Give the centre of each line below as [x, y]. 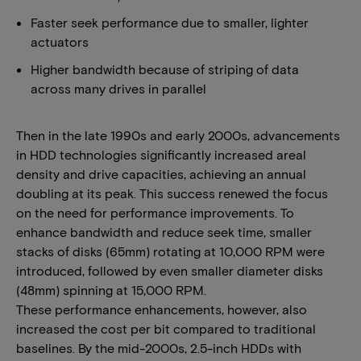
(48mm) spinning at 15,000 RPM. [111, 290]
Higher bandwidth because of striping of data [165, 69]
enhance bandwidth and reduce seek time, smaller [164, 232]
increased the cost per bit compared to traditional [166, 328]
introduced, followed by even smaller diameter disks [170, 270]
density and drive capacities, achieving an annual [161, 174]
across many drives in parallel [118, 88]
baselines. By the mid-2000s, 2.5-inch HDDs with [159, 348]
